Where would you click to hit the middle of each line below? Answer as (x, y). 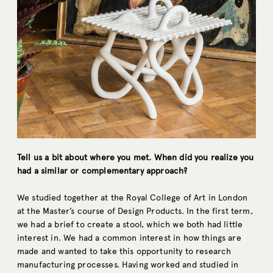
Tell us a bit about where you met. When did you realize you (136, 158)
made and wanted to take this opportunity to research (124, 252)
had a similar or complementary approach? (102, 171)
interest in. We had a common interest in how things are (129, 238)
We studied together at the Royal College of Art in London (133, 198)
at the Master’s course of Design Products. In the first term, (135, 211)
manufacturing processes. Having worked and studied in (128, 265)
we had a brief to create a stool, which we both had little (130, 225)
